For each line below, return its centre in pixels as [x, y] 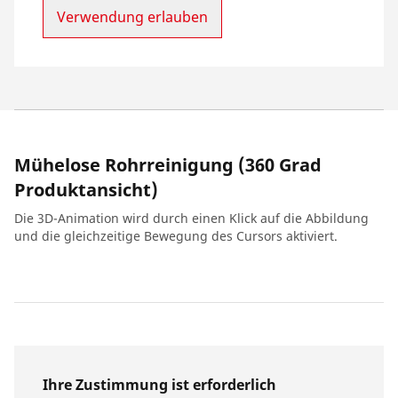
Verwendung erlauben [132, 17]
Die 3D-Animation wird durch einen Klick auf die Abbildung [191, 219]
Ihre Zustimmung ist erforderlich [159, 385]
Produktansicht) [86, 190]
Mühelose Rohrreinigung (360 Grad [168, 165]
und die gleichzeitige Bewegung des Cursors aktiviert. [176, 236]
